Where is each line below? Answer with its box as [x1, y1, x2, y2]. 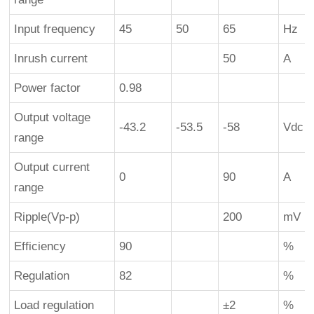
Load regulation [14, 298, 95, 312]
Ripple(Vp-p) [14, 210, 81, 224]
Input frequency [14, 22, 96, 36]
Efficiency [14, 239, 67, 253]
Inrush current [14, 51, 88, 65]
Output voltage [14, 110, 91, 124]
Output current [14, 160, 90, 174]
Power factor [14, 81, 81, 95]
